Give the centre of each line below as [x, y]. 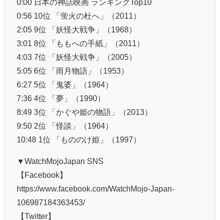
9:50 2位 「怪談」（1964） [65, 125]
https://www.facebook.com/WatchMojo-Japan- [96, 188]
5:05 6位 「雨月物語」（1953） [73, 70]
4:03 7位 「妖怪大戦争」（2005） [77, 57]
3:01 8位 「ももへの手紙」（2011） [81, 43]
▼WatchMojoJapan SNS [60, 161]
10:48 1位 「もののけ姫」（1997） [79, 139]
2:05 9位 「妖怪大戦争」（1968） [77, 29]
